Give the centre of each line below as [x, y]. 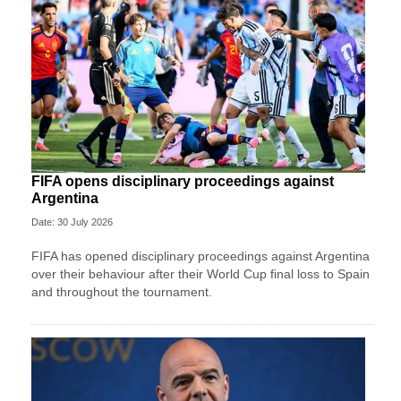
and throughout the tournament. [122, 291]
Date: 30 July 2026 [72, 222]
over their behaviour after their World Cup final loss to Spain [200, 273]
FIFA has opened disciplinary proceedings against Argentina [200, 256]
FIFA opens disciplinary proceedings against [183, 181]
